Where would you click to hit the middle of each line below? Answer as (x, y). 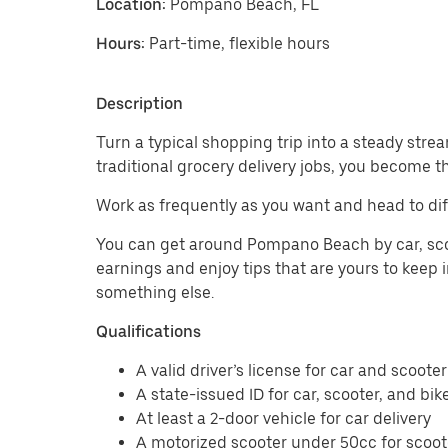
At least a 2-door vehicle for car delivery (283, 418)
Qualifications (148, 331)
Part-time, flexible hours (239, 43)
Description (139, 103)
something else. (155, 292)
